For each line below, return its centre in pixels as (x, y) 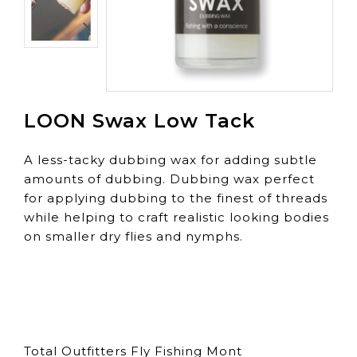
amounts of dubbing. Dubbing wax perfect (169, 178)
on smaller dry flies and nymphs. (133, 236)
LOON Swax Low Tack (139, 120)
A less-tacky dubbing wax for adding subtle (171, 159)
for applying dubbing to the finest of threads (176, 198)
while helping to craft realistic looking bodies (177, 217)
